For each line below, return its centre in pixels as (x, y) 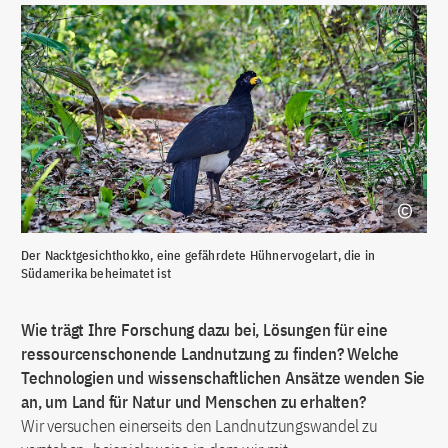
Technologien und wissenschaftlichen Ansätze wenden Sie (223, 378)
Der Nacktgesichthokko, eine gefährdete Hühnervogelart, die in (198, 256)
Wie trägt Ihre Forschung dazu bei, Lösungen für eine (204, 330)
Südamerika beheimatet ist (96, 274)
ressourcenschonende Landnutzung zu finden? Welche (210, 354)
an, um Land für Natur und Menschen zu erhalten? (193, 402)
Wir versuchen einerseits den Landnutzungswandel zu (199, 426)
